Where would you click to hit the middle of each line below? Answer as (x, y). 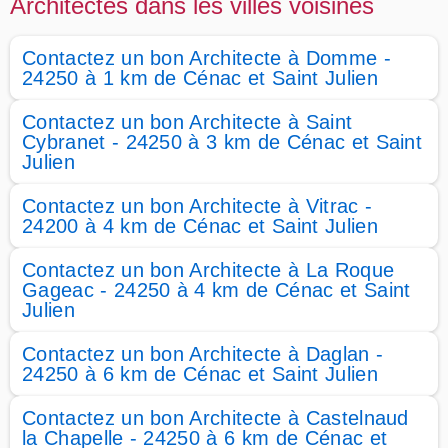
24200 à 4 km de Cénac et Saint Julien (200, 226)
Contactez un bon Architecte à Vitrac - (197, 206)
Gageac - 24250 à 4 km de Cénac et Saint (216, 290)
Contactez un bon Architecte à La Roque (208, 270)
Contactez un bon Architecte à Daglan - (203, 354)
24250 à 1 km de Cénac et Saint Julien (200, 78)
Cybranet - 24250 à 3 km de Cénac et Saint (222, 142)
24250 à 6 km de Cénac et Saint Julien (200, 374)
